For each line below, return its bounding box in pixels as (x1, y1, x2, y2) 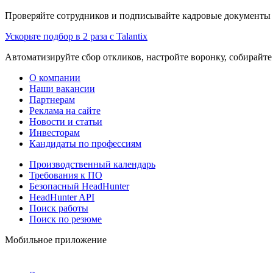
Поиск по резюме (29, 213, 102, 224)
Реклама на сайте (29, 105, 101, 116)
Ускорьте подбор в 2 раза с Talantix (5, 30, 147, 41)
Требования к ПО (29, 169, 102, 180)
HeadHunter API (29, 191, 94, 202)
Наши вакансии (29, 83, 95, 94)
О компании (29, 72, 80, 83)
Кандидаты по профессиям (29, 138, 141, 149)
